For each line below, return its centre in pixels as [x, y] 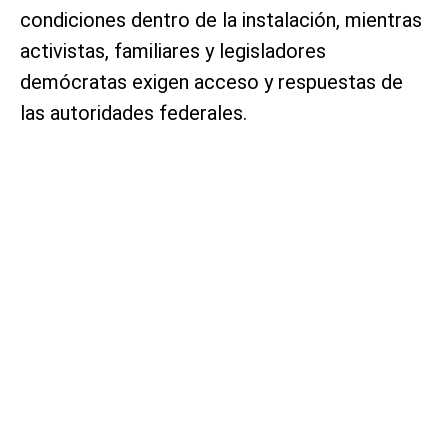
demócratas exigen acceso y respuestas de [211, 81]
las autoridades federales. [133, 112]
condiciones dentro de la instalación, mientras [221, 19]
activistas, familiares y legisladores [173, 50]
